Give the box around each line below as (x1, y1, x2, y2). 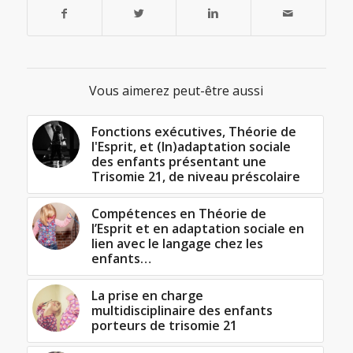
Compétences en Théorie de (91, 205, 266, 223)
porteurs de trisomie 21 (91, 317, 237, 335)
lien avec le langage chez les (91, 235, 263, 253)
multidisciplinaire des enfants (91, 302, 273, 320)
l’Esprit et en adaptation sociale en (91, 220, 304, 238)
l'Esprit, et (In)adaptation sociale (91, 138, 291, 156)
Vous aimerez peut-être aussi (89, 82, 264, 100)
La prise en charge (91, 287, 203, 305)
